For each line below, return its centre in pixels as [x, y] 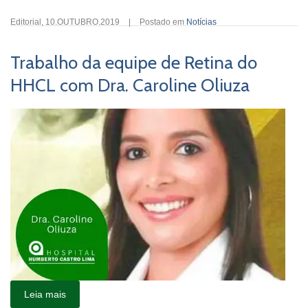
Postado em [163, 22]
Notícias [201, 22]
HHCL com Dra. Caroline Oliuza [130, 85]
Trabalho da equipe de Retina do [134, 63]
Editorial [26, 22]
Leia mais [45, 294]
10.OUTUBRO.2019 [82, 22]
